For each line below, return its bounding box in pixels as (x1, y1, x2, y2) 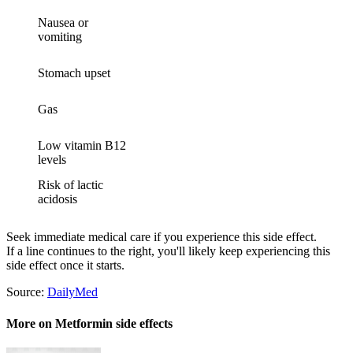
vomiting (38, 30, 82, 44)
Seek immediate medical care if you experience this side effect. (6, 230, 317, 244)
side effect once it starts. (6, 258, 124, 273)
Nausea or (38, 16, 88, 30)
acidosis (38, 192, 77, 206)
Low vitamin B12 (38, 139, 126, 153)
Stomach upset (38, 66, 110, 80)
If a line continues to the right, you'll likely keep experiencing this (6, 244, 330, 258)
